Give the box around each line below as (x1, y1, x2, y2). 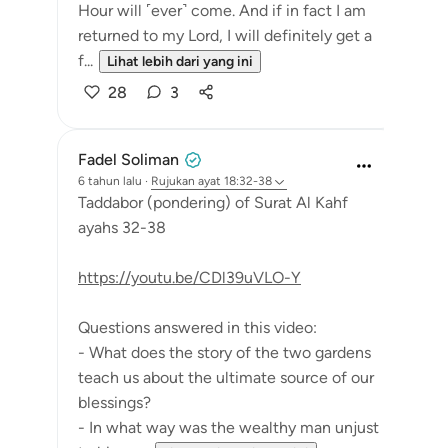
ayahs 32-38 (78, 218, 166, 237)
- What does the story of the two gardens (78, 343, 371, 362)
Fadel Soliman (78, 150, 179, 169)
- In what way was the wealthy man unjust (78, 418, 379, 437)
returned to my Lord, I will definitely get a (78, 26, 372, 45)
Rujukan (151, 174, 195, 188)
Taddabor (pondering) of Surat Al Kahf (78, 193, 348, 212)
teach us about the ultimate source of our (78, 368, 374, 387)
